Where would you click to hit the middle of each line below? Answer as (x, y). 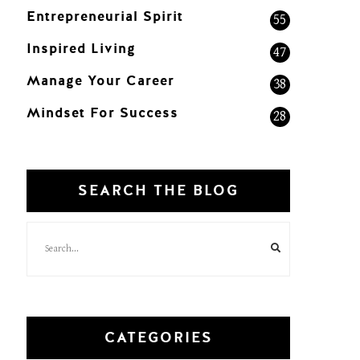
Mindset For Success (103, 112)
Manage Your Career (101, 80)
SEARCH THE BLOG (159, 190)
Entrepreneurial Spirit (105, 16)
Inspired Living (82, 48)
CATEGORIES (158, 337)
